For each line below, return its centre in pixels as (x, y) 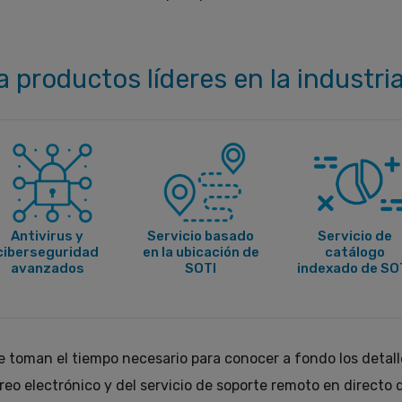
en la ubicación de (201, 252)
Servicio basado (201, 236)
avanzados (47, 268)
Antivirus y (48, 236)
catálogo (354, 252)
